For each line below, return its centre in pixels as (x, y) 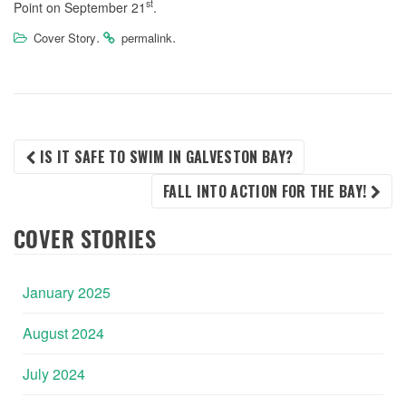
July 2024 (54, 373)
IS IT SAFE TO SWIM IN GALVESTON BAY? (164, 156)
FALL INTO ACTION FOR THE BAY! (267, 191)
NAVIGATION (123, 209)
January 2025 (67, 292)
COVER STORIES (85, 242)
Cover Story (65, 37)
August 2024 (63, 333)
